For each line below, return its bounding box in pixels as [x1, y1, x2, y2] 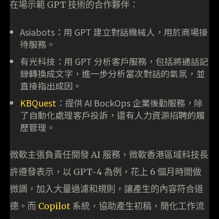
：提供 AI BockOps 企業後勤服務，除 [56, 96, 203, 109]
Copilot [38, 200, 70, 212]
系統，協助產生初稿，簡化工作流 [70, 200, 204, 212]
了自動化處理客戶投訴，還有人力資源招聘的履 [20, 108, 205, 121]
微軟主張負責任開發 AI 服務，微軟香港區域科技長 [10, 149, 208, 160]
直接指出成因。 [20, 79, 82, 92]
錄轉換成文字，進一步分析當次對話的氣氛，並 [20, 66, 205, 80]
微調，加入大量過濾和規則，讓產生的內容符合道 [10, 183, 203, 195]
